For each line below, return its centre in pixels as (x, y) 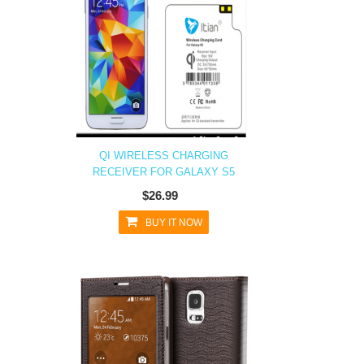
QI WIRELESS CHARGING (164, 156)
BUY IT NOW (174, 223)
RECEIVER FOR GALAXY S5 (164, 172)
